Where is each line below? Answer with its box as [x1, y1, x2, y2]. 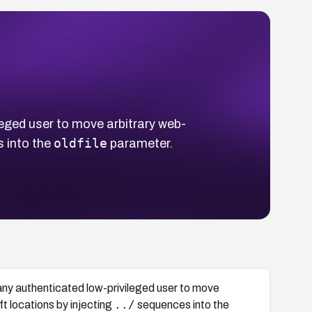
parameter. [107, 136, 173, 150]
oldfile [54, 135, 107, 150]
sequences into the [134, 298, 229, 311]
